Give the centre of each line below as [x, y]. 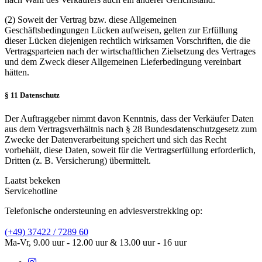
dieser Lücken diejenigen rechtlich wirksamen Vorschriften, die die [127, 41]
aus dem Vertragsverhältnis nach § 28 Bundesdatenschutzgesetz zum [131, 129]
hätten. [17, 73]
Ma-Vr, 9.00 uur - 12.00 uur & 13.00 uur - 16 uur [96, 242]
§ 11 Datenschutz [32, 95]
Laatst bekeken [32, 180]
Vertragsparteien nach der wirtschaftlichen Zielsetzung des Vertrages [130, 51]
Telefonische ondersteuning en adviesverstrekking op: [104, 211]
